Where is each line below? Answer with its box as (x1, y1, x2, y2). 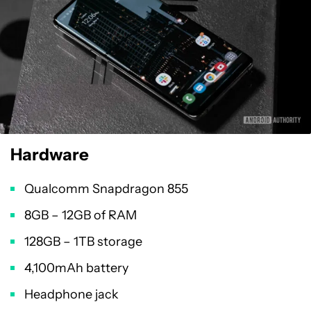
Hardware (10, 144, 89, 165)
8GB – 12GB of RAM (24, 208, 137, 224)
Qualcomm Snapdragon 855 (24, 181, 188, 197)
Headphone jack (24, 287, 119, 303)
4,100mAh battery (24, 260, 128, 276)
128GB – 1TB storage (24, 234, 142, 250)
